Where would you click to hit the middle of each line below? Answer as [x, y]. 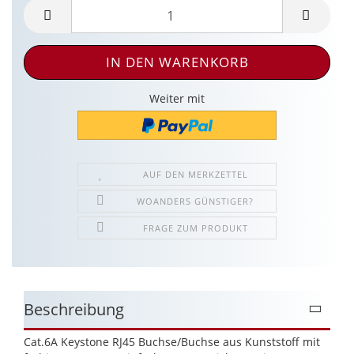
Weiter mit [177, 99]
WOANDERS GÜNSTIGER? [196, 201]
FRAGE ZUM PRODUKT [195, 228]
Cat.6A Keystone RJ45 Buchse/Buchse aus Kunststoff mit [172, 341]
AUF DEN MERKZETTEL [195, 174]
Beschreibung [74, 309]
